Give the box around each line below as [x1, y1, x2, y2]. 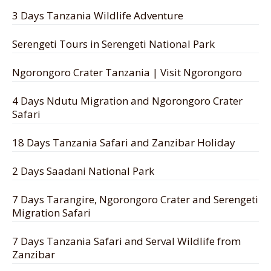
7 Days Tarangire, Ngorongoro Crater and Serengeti [12, 192, 258, 207]
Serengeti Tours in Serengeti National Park [12, 37, 215, 51]
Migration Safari [12, 206, 91, 220]
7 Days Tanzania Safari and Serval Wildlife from [12, 234, 241, 249]
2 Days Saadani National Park [12, 164, 154, 178]
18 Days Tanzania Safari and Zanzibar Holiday [12, 135, 235, 150]
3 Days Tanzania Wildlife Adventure [12, 8, 183, 23]
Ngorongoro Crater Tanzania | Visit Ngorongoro [12, 65, 242, 80]
